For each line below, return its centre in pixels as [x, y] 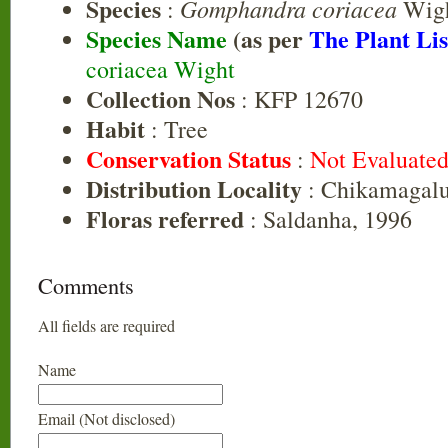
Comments [86, 285]
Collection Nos [160, 98]
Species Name [159, 38]
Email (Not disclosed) [106, 418]
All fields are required [106, 325]
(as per [271, 38]
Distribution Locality [194, 188]
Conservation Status [188, 158]
